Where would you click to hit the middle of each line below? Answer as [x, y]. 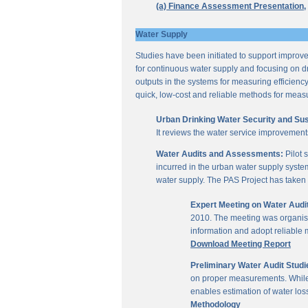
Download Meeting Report [241, 244]
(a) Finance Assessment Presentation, [231, 6]
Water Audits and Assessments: [220, 154]
